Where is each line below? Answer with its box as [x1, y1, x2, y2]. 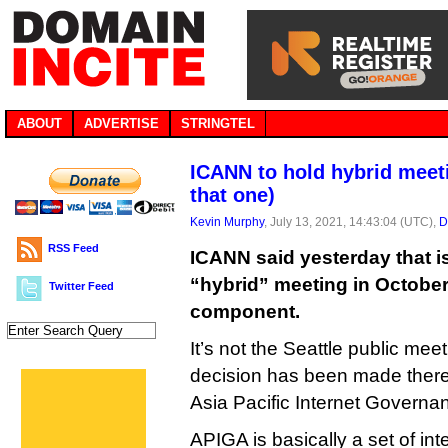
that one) [190, 184, 275, 206]
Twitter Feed [49, 280, 114, 292]
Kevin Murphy [190, 215, 264, 228]
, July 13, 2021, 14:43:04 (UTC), [264, 215, 439, 228]
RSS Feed [48, 242, 99, 254]
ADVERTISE [84, 116, 159, 131]
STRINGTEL [181, 116, 255, 131]
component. [190, 301, 300, 322]
